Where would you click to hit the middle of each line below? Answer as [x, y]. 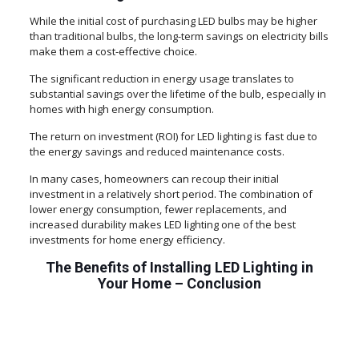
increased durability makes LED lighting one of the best [162, 225]
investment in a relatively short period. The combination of [171, 194]
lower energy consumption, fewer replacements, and [158, 210]
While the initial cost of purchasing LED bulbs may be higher [173, 21]
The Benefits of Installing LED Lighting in [179, 268]
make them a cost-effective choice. [113, 52]
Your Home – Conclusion [179, 284]
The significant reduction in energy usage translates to [161, 79]
